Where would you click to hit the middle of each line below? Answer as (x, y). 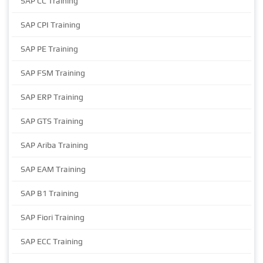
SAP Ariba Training (54, 145)
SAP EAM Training (53, 169)
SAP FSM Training (53, 73)
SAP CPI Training (50, 25)
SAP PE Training (49, 49)
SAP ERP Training (52, 97)
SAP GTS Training (52, 121)
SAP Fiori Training (53, 218)
